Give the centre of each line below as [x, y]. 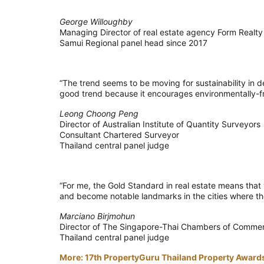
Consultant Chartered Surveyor [119, 135]
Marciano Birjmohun [97, 216]
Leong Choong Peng [99, 114]
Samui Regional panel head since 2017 [133, 43]
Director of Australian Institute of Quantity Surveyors [160, 124]
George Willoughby [96, 22]
